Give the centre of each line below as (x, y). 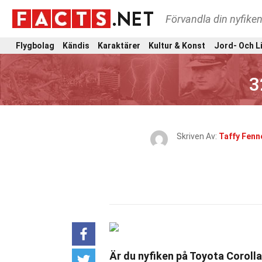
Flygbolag (35, 45)
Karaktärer (119, 45)
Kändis (76, 45)
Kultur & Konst (177, 45)
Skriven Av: (197, 136)
